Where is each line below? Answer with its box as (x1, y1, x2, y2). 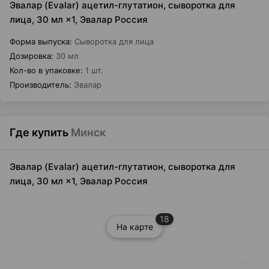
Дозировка (10, 51, 51, 61)
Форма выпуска (10, 37, 70, 46)
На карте (116, 222, 153, 232)
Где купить (10, 126, 68, 139)
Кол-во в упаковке (10, 65, 80, 75)
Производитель (10, 80, 69, 89)
